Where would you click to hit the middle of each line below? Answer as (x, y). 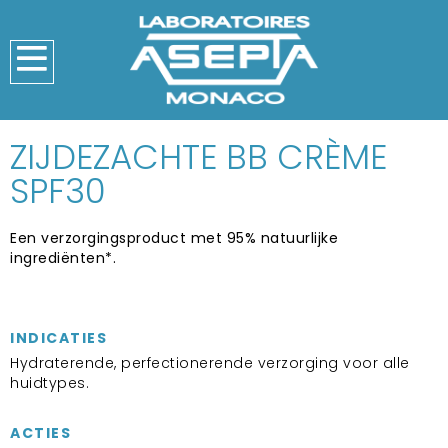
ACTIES (40, 433)
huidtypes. (49, 383)
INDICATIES (58, 338)
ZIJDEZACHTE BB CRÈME (198, 157)
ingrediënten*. (63, 258)
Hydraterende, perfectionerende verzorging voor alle (210, 363)
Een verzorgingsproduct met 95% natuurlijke (174, 238)
